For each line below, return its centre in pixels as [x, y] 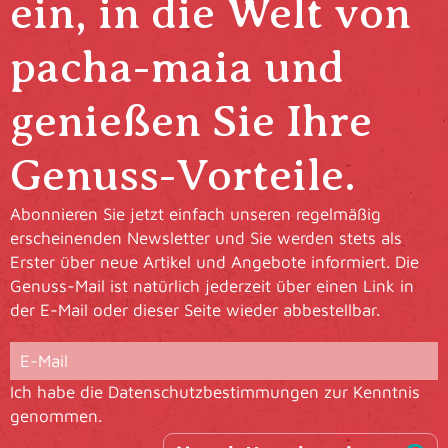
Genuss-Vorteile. [183, 175]
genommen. [56, 416]
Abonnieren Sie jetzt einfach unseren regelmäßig [195, 214]
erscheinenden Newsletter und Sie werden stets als [206, 238]
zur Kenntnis [369, 392]
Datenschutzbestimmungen [213, 392]
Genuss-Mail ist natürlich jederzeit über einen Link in [212, 286]
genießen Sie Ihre [191, 121]
